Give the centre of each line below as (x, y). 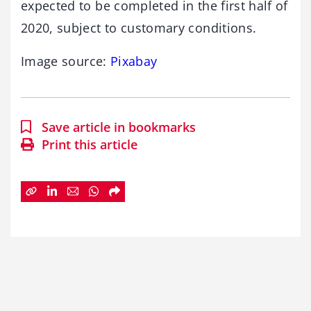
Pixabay (134, 61)
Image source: (66, 61)
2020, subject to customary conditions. (139, 27)
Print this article (90, 144)
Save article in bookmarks (119, 127)
